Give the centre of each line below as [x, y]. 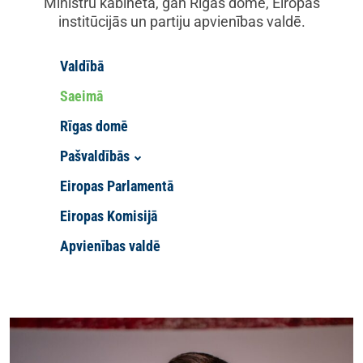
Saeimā [81, 96]
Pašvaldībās [95, 156]
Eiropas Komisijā [109, 216]
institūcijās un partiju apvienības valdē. [181, 21]
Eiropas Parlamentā [117, 186]
